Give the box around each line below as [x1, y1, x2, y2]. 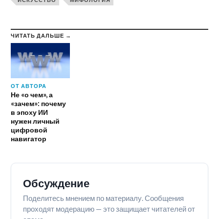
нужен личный [11, 116, 60, 125]
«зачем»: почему [11, 99, 66, 108]
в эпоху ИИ [11, 108, 48, 116]
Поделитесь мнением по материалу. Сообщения [23, 193, 184, 202]
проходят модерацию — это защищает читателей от [23, 204, 196, 213]
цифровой [11, 125, 48, 134]
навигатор [11, 134, 47, 143]
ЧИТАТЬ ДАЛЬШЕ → [11, 32, 72, 39]
